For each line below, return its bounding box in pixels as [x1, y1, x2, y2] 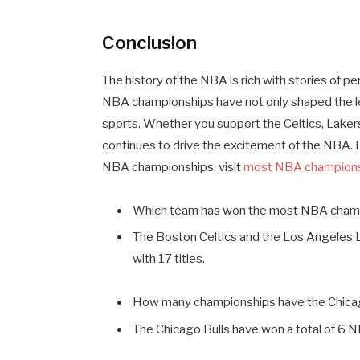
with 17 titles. [133, 252, 206, 267]
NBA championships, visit [102, 159, 244, 174]
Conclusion [102, 31, 198, 54]
